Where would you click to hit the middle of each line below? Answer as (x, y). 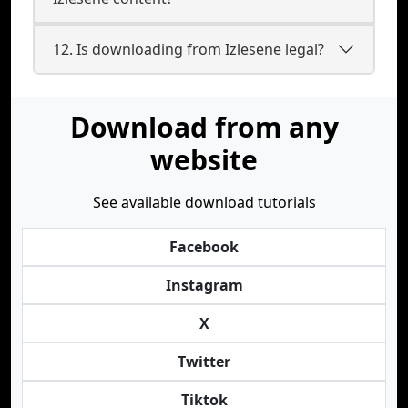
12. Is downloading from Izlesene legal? (189, 49)
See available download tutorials (204, 202)
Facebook (204, 247)
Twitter (204, 362)
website (204, 160)
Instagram (204, 285)
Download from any (204, 127)
